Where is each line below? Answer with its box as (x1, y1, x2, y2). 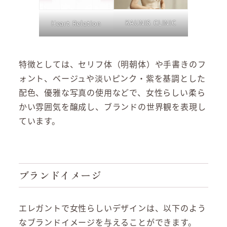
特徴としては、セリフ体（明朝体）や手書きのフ (18, 58, 206, 70)
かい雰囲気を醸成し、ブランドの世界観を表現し (18, 100, 206, 113)
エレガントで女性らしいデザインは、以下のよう (18, 202, 206, 214)
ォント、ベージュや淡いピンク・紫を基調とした (18, 72, 206, 85)
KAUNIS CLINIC (125, 18, 176, 28)
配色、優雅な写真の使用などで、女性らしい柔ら (18, 86, 206, 99)
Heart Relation (51, 18, 101, 28)
